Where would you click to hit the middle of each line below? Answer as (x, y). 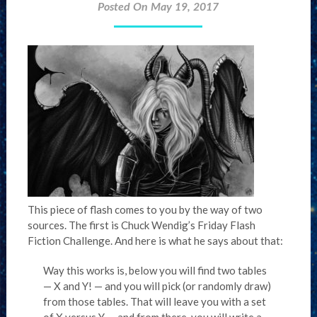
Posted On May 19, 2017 (158, 7)
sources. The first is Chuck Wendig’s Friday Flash (141, 225)
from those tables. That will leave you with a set (155, 301)
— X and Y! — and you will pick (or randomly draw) (157, 286)
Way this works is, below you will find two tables (155, 270)
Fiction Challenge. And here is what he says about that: (155, 241)
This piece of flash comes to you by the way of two (145, 209)
